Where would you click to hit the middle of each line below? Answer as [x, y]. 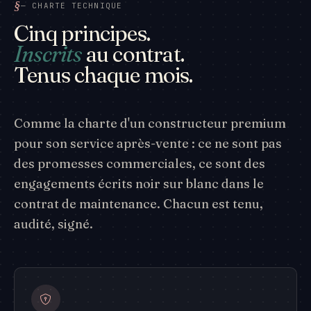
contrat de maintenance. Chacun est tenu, [138, 204]
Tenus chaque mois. [103, 75]
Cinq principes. [82, 33]
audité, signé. [53, 224]
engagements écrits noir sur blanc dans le [139, 184]
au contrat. [133, 54]
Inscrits [48, 54]
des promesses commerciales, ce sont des [140, 164]
